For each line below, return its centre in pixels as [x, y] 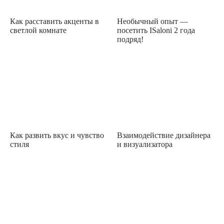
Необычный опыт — [152, 21]
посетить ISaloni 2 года [156, 30]
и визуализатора [145, 144]
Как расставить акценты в [54, 21]
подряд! [130, 39]
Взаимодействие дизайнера [164, 135]
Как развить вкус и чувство [57, 135]
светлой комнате [38, 30]
